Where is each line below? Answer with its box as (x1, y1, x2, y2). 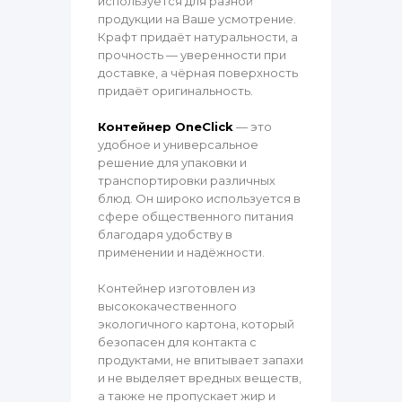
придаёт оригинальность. (98, 83, 253, 99)
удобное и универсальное (98, 137, 258, 153)
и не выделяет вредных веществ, (98, 371, 301, 386)
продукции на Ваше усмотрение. (98, 12, 296, 27)
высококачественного (98, 299, 237, 314)
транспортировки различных (98, 173, 275, 188)
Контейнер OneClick (98, 119, 233, 135)
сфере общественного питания (98, 209, 293, 224)
